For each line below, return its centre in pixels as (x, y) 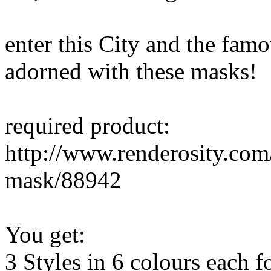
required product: (87, 126)
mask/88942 (63, 180)
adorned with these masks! (131, 71)
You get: (45, 235)
